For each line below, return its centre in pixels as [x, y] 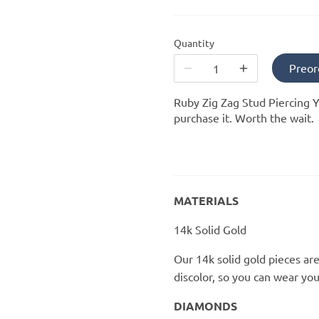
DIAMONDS [205, 306]
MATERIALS [206, 201]
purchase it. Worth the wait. [244, 118]
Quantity [194, 42]
